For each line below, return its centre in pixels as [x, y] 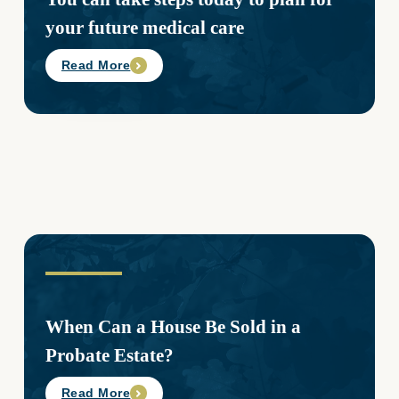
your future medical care [144, 27]
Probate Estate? [109, 355]
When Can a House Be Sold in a [173, 327]
